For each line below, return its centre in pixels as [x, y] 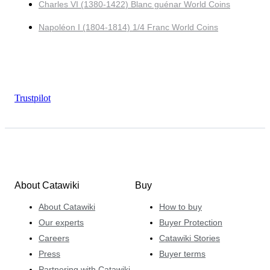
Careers [54, 238]
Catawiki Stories [190, 238]
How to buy [181, 207]
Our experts [61, 223]
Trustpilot [33, 98]
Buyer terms [182, 254]
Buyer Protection [191, 223]
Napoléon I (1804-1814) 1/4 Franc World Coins [128, 27]
